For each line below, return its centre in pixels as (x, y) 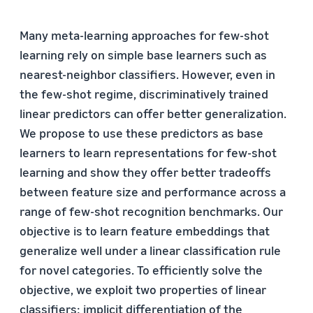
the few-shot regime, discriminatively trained (144, 94)
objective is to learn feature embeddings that (145, 231)
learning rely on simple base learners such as (143, 54)
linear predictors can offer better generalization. (153, 113)
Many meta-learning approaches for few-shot (144, 35)
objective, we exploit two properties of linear (143, 289)
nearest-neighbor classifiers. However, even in (147, 74)
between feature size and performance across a (153, 191)
